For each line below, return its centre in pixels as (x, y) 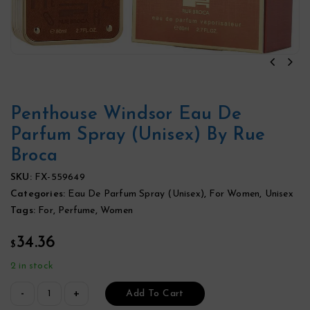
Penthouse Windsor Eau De (126, 115)
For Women (235, 194)
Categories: (39, 194)
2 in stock (32, 266)
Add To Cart (155, 294)
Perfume (77, 211)
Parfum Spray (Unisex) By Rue (138, 135)
